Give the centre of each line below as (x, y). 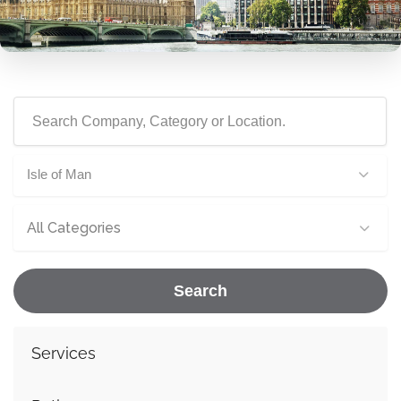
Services (64, 353)
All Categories (74, 228)
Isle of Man (59, 174)
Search (200, 291)
